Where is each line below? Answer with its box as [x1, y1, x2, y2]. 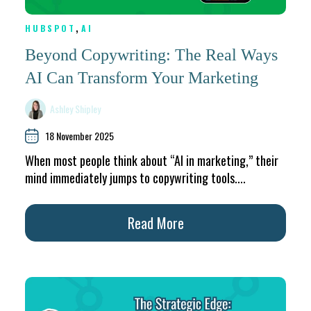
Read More [127, 212, 184, 234]
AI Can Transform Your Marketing [25, 69, 258, 87]
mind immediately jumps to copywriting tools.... [25, 169, 246, 187]
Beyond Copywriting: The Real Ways [25, 46, 278, 65]
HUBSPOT [25, 22, 76, 34]
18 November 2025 [46, 128, 114, 144]
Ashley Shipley [50, 101, 101, 117]
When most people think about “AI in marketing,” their [25, 151, 278, 170]
